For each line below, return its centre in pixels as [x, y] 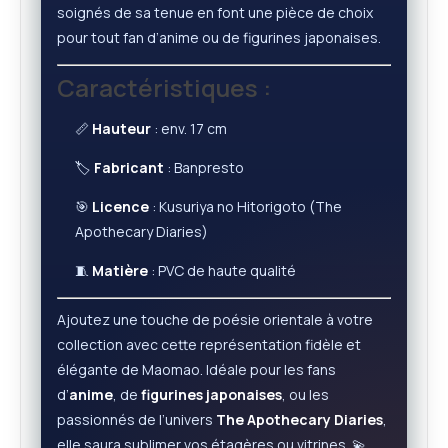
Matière [120, 270]
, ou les [305, 394]
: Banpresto [204, 167]
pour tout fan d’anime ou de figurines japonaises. [219, 37]
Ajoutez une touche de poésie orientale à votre [215, 319]
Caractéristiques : [164, 87]
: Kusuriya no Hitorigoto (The [245, 206]
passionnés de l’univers [136, 419]
